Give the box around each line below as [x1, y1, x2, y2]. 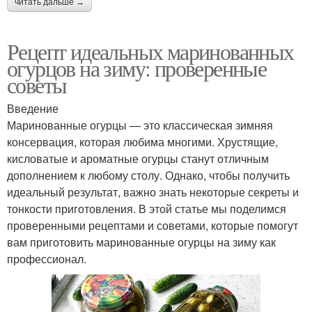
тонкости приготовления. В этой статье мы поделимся [7, 200, 286, 217]
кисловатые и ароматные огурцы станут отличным [7, 150, 269, 166]
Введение [7, 100, 58, 116]
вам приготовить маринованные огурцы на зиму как [7, 233, 276, 250]
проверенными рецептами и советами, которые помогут [7, 217, 298, 233]
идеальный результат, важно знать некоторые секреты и [7, 183, 299, 200]
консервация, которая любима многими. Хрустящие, [7, 133, 278, 150]
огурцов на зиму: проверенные [7, 52, 267, 83]
